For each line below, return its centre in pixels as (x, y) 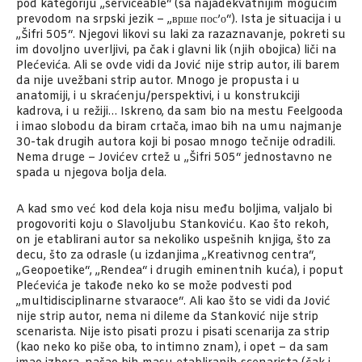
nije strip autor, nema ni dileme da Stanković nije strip (167, 318)
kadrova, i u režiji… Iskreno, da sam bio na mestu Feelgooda (179, 112)
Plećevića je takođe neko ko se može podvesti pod (154, 287)
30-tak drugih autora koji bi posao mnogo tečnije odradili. (176, 143)
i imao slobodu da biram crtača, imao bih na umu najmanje (179, 128)
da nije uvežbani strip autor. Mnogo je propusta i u (158, 82)
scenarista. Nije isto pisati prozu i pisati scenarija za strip (173, 333)
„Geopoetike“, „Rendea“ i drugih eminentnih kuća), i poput (180, 271)
